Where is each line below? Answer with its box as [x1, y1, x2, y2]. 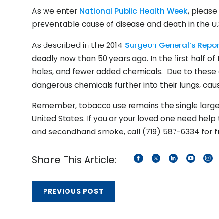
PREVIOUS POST [43, 186, 104, 197]
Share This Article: [31, 153, 117, 167]
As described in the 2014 [31, 40, 125, 50]
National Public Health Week [79, 6, 188, 17]
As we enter [31, 6, 79, 17]
